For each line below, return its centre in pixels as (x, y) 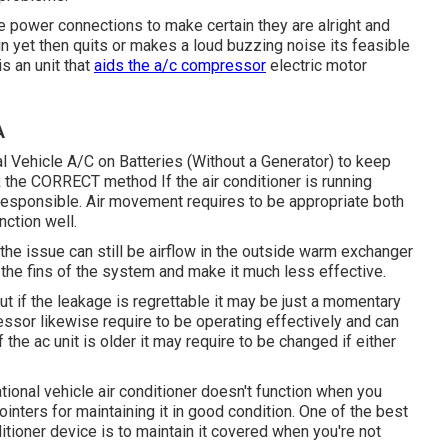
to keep (362, 161)
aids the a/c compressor (180, 65)
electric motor (316, 65)
